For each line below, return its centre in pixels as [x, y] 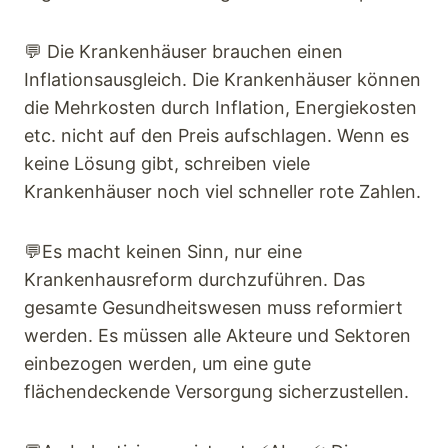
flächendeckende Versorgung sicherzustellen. [216, 392]
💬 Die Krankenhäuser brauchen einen [183, 52]
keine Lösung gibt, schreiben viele [167, 164]
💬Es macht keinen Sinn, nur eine [163, 252]
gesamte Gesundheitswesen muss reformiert [213, 308]
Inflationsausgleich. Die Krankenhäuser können [222, 80]
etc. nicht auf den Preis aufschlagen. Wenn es [216, 136]
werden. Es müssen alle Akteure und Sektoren [217, 336]
